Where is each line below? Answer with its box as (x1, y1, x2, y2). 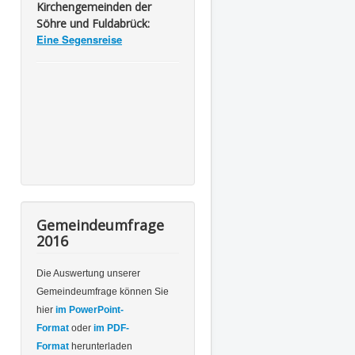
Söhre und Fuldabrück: (36, 16, 153, 32)
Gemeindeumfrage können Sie (36, 286, 169, 298)
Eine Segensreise (36, 32, 122, 48)
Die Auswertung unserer (36, 268, 140, 280)
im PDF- (94, 323, 129, 334)
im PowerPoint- (55, 304, 124, 316)
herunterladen (71, 341, 132, 353)
